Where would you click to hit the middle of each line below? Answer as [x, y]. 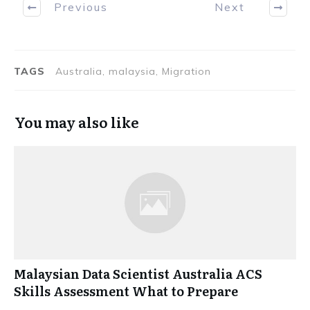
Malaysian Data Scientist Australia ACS [138, 273]
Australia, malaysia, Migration [133, 71]
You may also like [77, 121]
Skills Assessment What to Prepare [126, 291]
